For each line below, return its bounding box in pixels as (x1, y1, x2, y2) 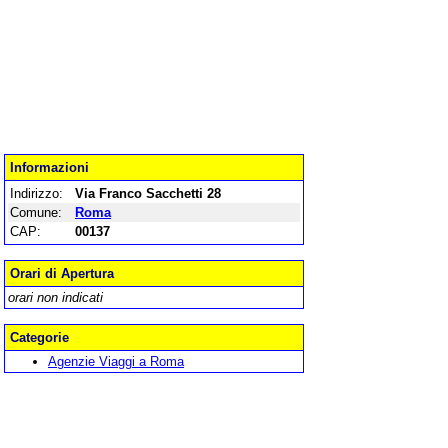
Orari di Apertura (10, 266, 114, 281)
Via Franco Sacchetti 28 (75, 186, 221, 201)
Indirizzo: (10, 186, 63, 201)
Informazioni (10, 160, 89, 175)
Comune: (10, 205, 62, 220)
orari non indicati (8, 290, 103, 305)
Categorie (10, 330, 69, 345)
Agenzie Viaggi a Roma (48, 354, 184, 369)
